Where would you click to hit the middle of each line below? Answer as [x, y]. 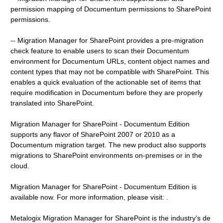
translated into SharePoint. [53, 103]
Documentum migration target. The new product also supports [109, 145]
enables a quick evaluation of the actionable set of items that [106, 82]
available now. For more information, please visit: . [90, 197]
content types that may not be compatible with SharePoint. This [110, 72]
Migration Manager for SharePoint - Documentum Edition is [104, 187]
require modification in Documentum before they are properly [107, 93]
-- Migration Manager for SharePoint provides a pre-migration [107, 40]
